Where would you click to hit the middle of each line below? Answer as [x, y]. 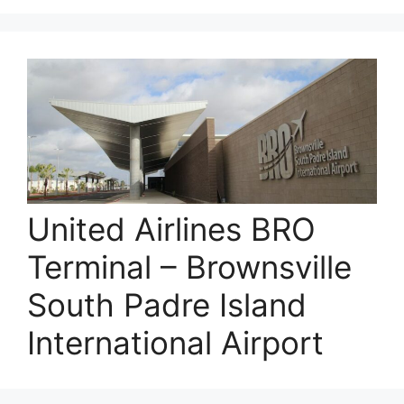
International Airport [175, 342]
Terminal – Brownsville [189, 266]
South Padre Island [167, 304]
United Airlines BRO [171, 229]
